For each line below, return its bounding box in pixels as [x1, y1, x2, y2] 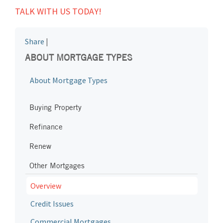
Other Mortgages [29, 161, 85, 170]
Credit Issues [30, 199, 74, 209]
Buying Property [29, 103, 82, 112]
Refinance [29, 122, 63, 131]
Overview [30, 181, 61, 191]
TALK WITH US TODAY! [15, 5, 102, 17]
